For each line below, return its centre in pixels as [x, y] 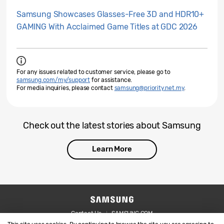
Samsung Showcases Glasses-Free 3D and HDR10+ [110, 14]
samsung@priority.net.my [149, 88]
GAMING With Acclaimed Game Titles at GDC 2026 [107, 26]
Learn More [112, 149]
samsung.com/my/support [53, 80]
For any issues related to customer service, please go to [93, 72]
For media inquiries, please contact [65, 88]
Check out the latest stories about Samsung [112, 125]
